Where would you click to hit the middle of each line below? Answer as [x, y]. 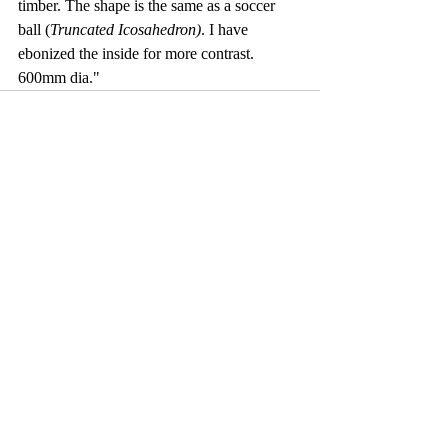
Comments [50, 255]
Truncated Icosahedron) [125, 29]
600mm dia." [59, 77]
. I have [226, 29]
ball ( [34, 29]
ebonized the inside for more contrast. [138, 53]
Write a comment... [98, 333]
